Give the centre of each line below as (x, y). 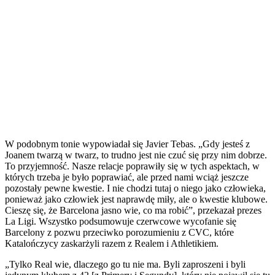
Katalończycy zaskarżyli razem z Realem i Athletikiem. (112, 243)
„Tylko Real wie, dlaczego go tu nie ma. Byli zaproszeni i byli (125, 264)
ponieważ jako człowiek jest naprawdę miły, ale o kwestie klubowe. (136, 199)
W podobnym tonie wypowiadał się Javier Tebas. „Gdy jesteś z (127, 144)
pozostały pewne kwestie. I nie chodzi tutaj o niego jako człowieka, (135, 188)
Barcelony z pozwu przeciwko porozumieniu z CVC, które (119, 232)
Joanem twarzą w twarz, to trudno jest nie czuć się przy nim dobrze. (136, 155)
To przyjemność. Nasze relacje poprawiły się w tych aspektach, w (132, 166)
